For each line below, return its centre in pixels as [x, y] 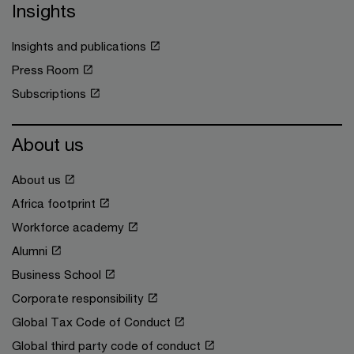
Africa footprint [54, 203]
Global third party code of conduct [106, 345]
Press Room [45, 70]
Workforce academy [68, 227]
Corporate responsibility [78, 298]
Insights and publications [79, 46]
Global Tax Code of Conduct [91, 322]
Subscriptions [49, 93]
